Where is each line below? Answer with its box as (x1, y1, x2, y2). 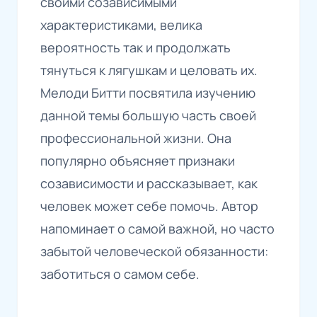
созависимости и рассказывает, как (40, 175, 258, 192)
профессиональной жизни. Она (40, 129, 231, 147)
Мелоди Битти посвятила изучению (40, 84, 255, 102)
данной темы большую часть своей (40, 107, 256, 125)
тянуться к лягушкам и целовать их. (40, 62, 258, 79)
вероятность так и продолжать (40, 39, 231, 57)
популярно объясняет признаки (40, 152, 235, 170)
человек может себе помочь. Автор (40, 197, 258, 215)
